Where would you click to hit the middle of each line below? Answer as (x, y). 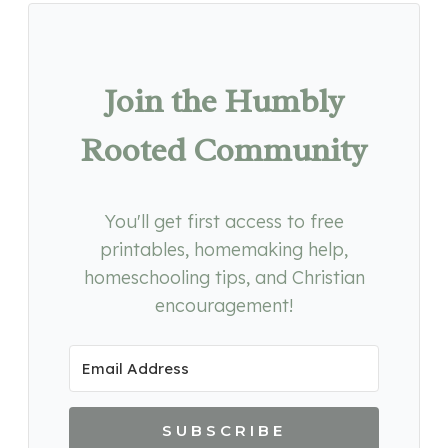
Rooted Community (224, 150)
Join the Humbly (224, 101)
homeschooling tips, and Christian (224, 278)
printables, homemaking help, (224, 250)
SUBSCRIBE (224, 431)
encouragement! (224, 306)
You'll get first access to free (224, 222)
